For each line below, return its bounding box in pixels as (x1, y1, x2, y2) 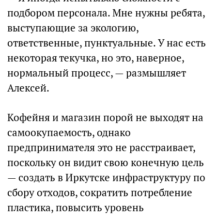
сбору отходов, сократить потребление (7, 186, 192, 199)
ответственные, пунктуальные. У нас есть (7, 36, 206, 49)
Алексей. (7, 81, 49, 94)
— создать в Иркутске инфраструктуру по (7, 171, 205, 184)
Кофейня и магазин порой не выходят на (7, 111, 203, 124)
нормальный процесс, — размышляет (7, 66, 186, 79)
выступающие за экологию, (7, 21, 139, 34)
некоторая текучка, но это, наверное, (7, 51, 184, 64)
